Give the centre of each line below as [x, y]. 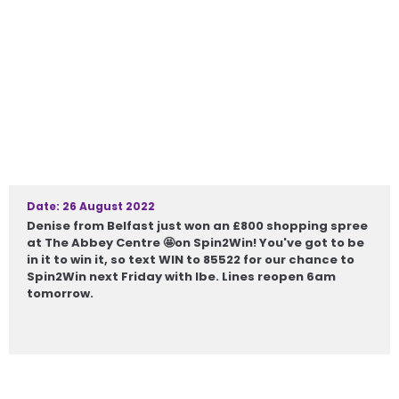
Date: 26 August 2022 [91, 206]
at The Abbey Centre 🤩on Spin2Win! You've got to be [195, 243]
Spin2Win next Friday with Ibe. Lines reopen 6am [181, 277]
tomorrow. [60, 293]
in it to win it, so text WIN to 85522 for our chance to [191, 260]
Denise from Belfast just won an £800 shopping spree [197, 226]
